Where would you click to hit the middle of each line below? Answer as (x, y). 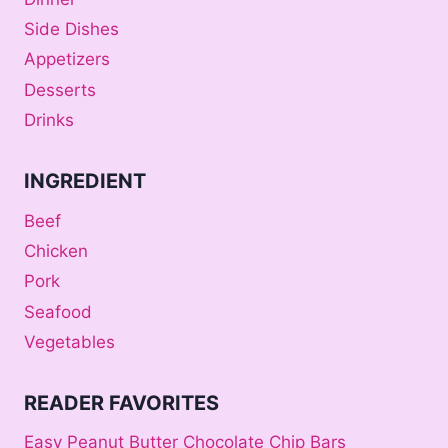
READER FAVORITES (121, 402)
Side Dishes (71, 29)
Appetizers (67, 59)
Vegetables (69, 342)
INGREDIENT (85, 180)
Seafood (58, 311)
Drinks (49, 120)
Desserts (60, 89)
